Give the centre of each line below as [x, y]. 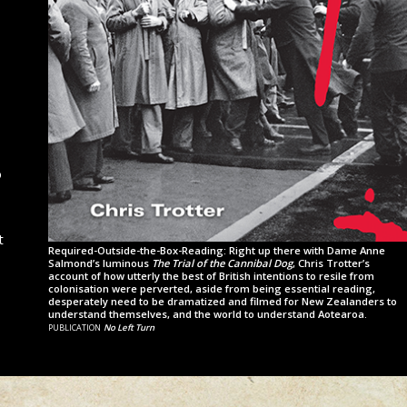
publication [76, 326]
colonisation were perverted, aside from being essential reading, [212, 288]
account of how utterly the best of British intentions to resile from [211, 275]
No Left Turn [129, 327]
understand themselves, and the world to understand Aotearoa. [208, 313]
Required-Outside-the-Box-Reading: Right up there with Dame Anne [217, 250]
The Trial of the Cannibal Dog [222, 263]
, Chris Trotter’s [331, 263]
